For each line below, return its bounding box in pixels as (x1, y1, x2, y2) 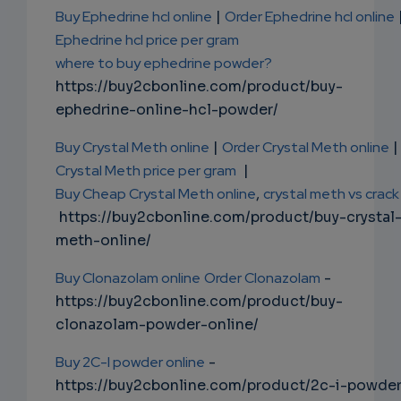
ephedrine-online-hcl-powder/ (55, 100, 278, 120)
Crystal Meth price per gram (55, 161, 236, 181)
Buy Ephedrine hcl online (55, 7, 212, 27)
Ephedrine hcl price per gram (55, 30, 239, 50)
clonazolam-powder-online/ (55, 315, 259, 335)
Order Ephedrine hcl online (225, 7, 395, 27)
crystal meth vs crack (263, 184, 399, 204)
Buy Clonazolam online (55, 269, 200, 288)
